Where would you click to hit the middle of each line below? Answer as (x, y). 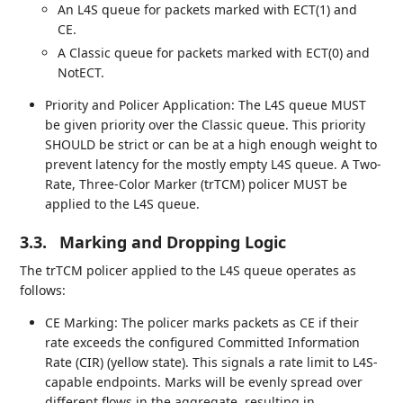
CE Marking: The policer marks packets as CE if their (202, 322)
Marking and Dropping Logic (173, 242)
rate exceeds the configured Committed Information (203, 342)
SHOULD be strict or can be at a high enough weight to (211, 144)
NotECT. (81, 72)
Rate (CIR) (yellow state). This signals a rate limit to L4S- (212, 362)
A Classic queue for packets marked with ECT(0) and (214, 52)
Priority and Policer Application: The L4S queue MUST (206, 104)
